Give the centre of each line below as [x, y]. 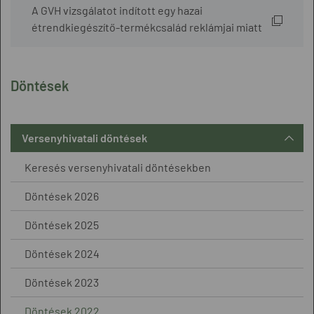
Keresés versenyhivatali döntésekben [118, 168]
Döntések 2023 [62, 282]
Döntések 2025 [62, 225]
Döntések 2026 [62, 196]
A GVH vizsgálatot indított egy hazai [117, 11]
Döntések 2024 [62, 254]
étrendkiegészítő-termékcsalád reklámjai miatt [147, 27]
